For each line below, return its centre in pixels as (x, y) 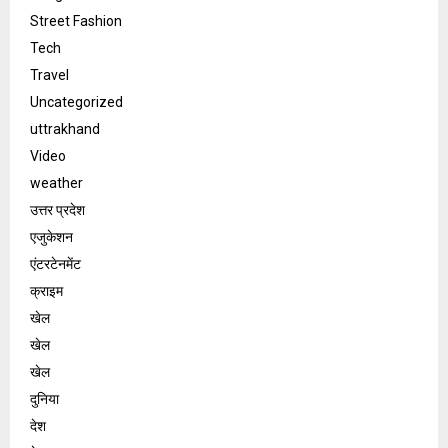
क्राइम (46, 291)
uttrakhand (65, 129)
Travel (49, 75)
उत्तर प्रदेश (57, 210)
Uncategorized (76, 102)
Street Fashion (76, 21)
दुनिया (44, 399)
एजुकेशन (51, 237)
